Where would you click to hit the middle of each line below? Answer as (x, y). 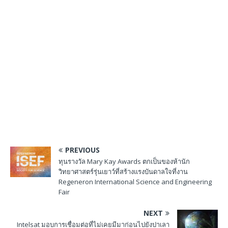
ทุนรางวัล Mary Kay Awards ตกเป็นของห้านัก (124, 162)
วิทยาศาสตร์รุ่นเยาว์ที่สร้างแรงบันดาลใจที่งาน (123, 172)
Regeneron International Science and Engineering (135, 182)
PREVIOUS (82, 150)
